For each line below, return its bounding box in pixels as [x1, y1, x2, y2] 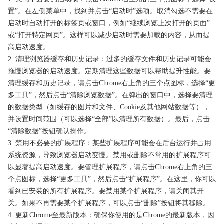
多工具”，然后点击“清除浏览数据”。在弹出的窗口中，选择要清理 [8, 91, 213, 99]
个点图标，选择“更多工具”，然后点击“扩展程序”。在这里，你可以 [8, 175, 216, 183]
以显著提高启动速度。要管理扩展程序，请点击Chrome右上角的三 [8, 163, 212, 171]
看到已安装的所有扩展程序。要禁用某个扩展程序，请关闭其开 [8, 187, 204, 195]
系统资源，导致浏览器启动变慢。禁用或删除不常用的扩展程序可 [8, 151, 211, 159]
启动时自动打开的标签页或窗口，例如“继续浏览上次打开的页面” [8, 19, 210, 27]
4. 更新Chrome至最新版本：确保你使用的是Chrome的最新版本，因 [8, 211, 214, 219]
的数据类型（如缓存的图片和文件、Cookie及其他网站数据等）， [8, 103, 210, 111]
